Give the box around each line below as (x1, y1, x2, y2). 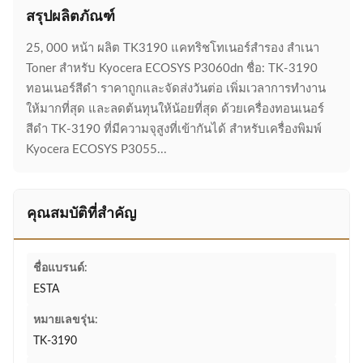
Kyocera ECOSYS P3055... (26, 143, 167, 156)
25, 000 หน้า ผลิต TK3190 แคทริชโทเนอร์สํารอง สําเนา (26, 42, 319, 54)
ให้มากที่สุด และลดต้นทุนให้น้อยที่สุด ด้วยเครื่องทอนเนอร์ (26, 103, 324, 115)
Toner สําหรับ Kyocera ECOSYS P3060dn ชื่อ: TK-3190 (26, 62, 318, 75)
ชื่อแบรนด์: (33, 263, 88, 274)
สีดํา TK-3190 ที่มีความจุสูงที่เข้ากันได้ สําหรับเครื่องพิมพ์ (26, 123, 322, 135)
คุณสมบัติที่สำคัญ (27, 207, 136, 221)
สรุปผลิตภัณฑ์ (26, 10, 115, 24)
